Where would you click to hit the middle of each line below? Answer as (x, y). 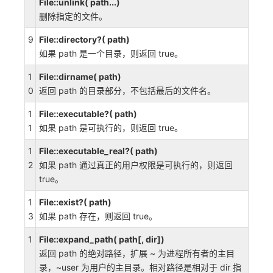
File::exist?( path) (75, 202)
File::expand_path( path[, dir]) (102, 239)
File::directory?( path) (84, 39)
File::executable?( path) (88, 114)
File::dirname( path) (80, 76)
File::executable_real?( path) (98, 151)
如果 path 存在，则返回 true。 (98, 216)
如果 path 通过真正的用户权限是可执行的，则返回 (136, 165)
